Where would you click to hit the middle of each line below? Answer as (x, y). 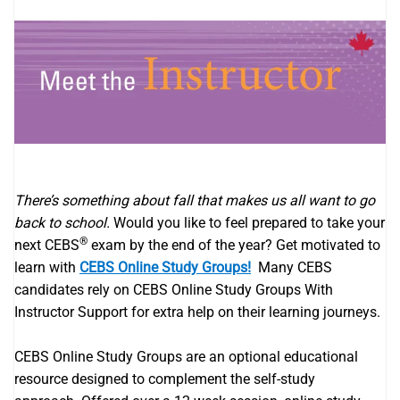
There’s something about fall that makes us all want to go (195, 200)
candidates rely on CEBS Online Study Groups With (174, 289)
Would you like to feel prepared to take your (247, 222)
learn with (47, 267)
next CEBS (47, 245)
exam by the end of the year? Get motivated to (234, 245)
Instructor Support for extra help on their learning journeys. (197, 312)
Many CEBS (292, 267)
